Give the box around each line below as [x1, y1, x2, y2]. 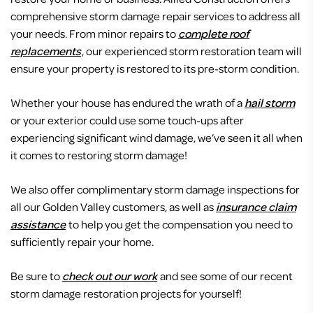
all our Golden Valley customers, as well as [10, 198, 216, 214]
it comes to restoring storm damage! [10, 147, 187, 162]
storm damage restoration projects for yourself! [10, 285, 242, 300]
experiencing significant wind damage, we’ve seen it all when [10, 129, 303, 145]
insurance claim [216, 198, 296, 214]
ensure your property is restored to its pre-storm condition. [10, 60, 299, 75]
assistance [10, 216, 66, 231]
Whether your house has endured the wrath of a [10, 94, 245, 110]
